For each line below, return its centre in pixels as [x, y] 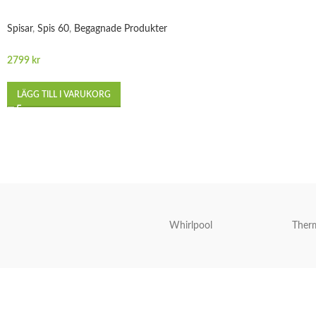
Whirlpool [190, 225]
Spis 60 [53, 29]
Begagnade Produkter [121, 29]
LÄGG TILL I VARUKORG [64, 94]
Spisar [20, 29]
